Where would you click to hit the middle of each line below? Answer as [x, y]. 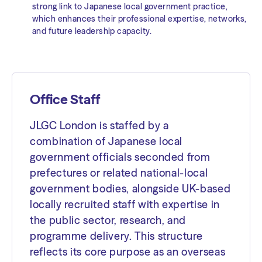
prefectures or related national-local [119, 173]
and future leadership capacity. [92, 31]
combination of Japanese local [106, 141]
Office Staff [65, 99]
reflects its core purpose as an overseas [128, 251]
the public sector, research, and [108, 220]
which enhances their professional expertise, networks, [139, 18]
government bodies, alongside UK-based [130, 188]
